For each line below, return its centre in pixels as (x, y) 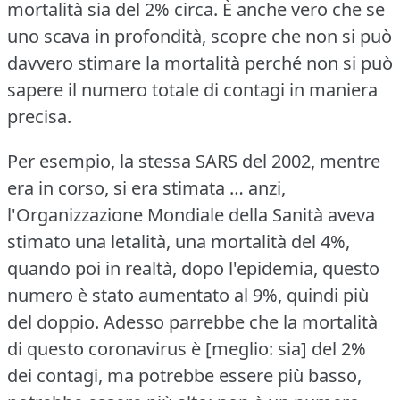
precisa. (39, 116)
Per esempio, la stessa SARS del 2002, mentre (194, 161)
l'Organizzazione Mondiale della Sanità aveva (191, 214)
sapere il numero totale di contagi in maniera (192, 89)
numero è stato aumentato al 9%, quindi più (188, 295)
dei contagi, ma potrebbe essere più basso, (184, 375)
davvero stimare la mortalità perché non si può (200, 62)
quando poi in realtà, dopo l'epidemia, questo (193, 268)
